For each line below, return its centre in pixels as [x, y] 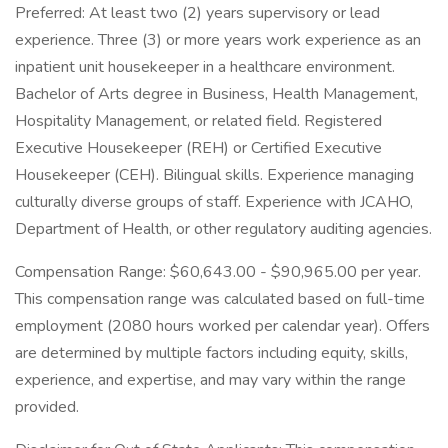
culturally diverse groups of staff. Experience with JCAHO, [214, 202]
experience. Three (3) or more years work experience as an [218, 40]
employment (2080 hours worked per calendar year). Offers [222, 326]
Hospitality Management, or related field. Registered [198, 121]
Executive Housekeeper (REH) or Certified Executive [198, 148]
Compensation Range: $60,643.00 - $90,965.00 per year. [218, 272]
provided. [47, 407]
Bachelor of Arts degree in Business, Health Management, [216, 94]
